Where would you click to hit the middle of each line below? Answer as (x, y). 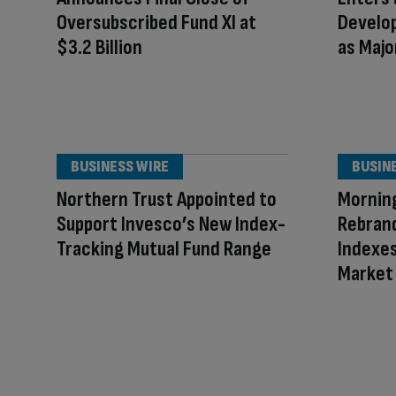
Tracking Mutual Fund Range (164, 249)
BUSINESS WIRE (120, 167)
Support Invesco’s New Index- (171, 225)
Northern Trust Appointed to (167, 200)
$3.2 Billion (99, 47)
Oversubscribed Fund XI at (156, 23)
